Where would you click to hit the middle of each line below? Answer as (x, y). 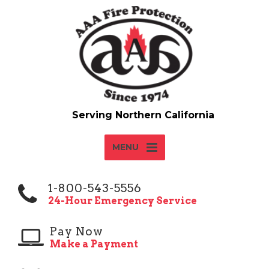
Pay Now (77, 231)
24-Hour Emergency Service (122, 201)
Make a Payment (94, 244)
